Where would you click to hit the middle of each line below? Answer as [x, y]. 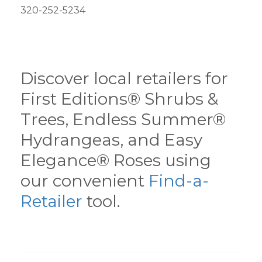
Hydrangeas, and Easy [111, 140]
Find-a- [179, 181]
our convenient [85, 181]
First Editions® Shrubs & [119, 99]
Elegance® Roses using [116, 160]
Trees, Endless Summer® [123, 119]
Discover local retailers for [124, 78]
